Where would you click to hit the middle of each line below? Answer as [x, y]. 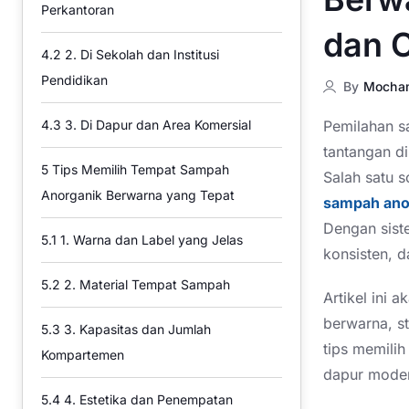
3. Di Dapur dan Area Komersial [156, 125]
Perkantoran [78, 10]
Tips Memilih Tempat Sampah [139, 169]
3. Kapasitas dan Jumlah [136, 329]
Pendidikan [74, 80]
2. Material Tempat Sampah [145, 284]
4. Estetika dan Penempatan [147, 399]
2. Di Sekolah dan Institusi [140, 54]
